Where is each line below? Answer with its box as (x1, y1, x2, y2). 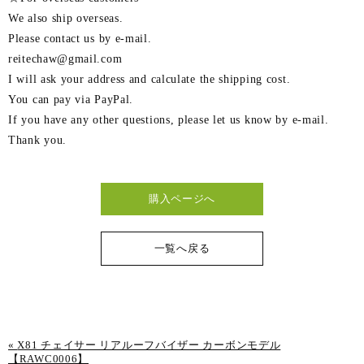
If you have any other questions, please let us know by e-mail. (8, 114, 329, 126)
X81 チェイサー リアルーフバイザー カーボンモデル (17, 340, 281, 351)
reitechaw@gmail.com (8, 53, 123, 65)
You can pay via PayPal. (8, 93, 134, 106)
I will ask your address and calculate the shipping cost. (8, 73, 291, 85)
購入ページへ (148, 193, 216, 205)
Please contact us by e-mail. (8, 32, 152, 45)
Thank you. (8, 134, 67, 146)
